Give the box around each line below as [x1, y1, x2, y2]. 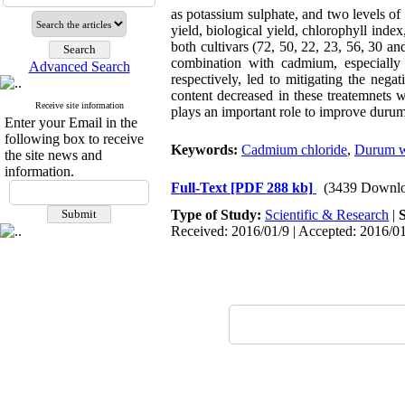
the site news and [5, 147, 102, 163]
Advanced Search [28, 59, 130, 74]
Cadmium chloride [241, 142, 347, 157]
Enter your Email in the [5, 115, 137, 130]
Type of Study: [171, 207, 265, 222]
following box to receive [5, 131, 144, 146]
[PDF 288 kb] [231, 180, 313, 195]
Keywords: [171, 142, 241, 157]
